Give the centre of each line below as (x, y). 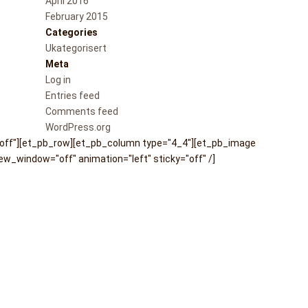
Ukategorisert (76, 48)
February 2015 (77, 16)
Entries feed (73, 96)
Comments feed (82, 111)
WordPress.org (78, 127)
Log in (58, 80)
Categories (72, 32)
